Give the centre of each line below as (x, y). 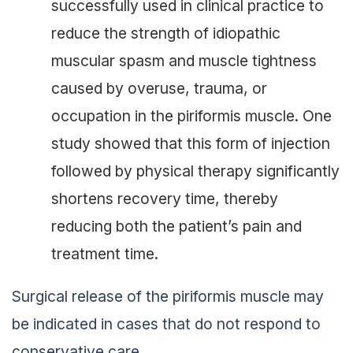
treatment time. (105, 254)
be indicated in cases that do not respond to (166, 324)
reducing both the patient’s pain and (176, 227)
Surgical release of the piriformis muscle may (168, 297)
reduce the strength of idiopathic (166, 33)
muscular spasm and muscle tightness (184, 61)
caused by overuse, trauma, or (159, 89)
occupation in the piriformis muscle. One (191, 116)
